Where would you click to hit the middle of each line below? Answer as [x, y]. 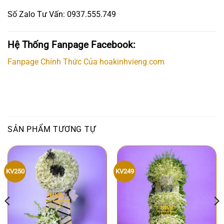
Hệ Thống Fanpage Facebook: [71, 44]
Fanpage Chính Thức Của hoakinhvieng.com [86, 62]
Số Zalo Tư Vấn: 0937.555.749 [62, 14]
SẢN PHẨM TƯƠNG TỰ [52, 129]
